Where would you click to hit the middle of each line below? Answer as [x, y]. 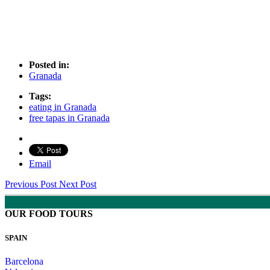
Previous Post [32, 184]
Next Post [78, 184]
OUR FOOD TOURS [49, 214]
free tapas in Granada [69, 118]
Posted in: [49, 65]
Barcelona [24, 261]
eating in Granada [63, 107]
